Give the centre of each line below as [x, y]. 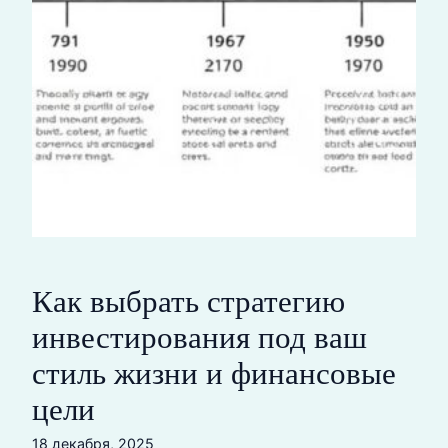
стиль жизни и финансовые [214, 374]
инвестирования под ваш [199, 338]
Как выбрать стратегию [188, 302]
